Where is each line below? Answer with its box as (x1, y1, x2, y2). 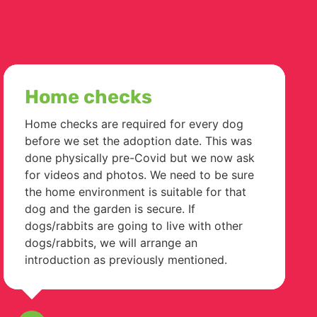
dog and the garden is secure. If (25, 201, 195, 216)
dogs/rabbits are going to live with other (25, 218, 243, 233)
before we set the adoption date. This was (25, 133, 252, 148)
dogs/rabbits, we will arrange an (25, 235, 197, 250)
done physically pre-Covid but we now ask (25, 150, 255, 165)
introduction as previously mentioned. (25, 252, 227, 267)
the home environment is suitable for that (25, 184, 246, 199)
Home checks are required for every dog (25, 116, 243, 131)
